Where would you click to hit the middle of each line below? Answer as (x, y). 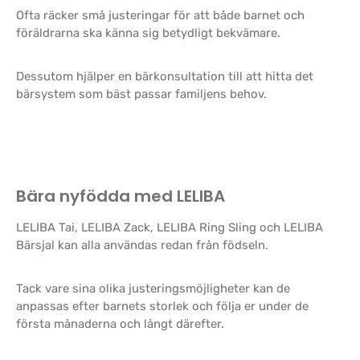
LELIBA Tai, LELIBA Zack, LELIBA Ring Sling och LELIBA (170, 227)
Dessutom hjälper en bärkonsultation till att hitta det (165, 76)
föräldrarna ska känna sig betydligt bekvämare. (148, 33)
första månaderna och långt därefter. (120, 324)
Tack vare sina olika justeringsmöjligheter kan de (153, 288)
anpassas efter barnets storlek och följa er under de (162, 306)
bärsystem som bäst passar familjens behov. (141, 94)
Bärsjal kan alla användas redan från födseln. (142, 245)
